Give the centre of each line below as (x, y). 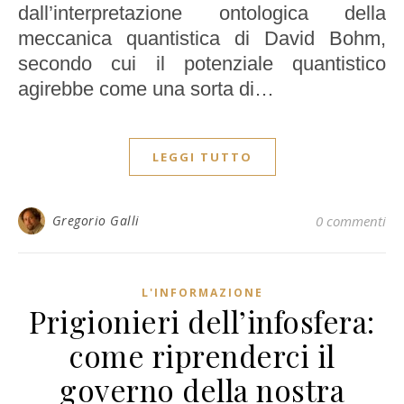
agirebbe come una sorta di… (146, 89)
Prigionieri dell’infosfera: (202, 321)
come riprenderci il (202, 356)
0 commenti (351, 221)
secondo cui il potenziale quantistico (202, 64)
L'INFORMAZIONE (202, 293)
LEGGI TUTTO (202, 157)
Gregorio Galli (96, 221)
